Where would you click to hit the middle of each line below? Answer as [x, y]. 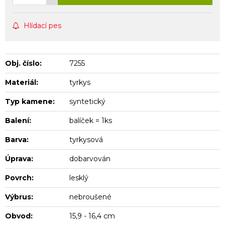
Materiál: [22, 82]
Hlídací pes [42, 25]
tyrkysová [86, 139]
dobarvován [90, 158]
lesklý [79, 178]
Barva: [17, 139]
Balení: [18, 120]
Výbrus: [19, 197]
